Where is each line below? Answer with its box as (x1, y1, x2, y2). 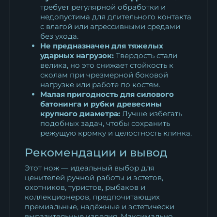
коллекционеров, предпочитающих (25, 192, 160, 201)
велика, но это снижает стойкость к (40, 60, 173, 70)
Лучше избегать (120, 108, 182, 118)
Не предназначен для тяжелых (40, 41, 163, 50)
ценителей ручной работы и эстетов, (25, 172, 163, 182)
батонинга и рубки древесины (40, 99, 162, 108)
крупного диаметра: (40, 108, 120, 118)
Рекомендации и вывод (25, 145, 168, 159)
